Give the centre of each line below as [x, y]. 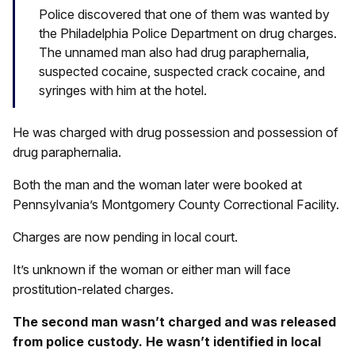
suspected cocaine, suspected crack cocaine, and [182, 71]
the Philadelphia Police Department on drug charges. [188, 33]
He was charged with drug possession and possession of [176, 133]
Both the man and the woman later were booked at [157, 185]
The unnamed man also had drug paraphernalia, [174, 52]
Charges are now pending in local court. [125, 237]
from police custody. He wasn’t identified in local [167, 342]
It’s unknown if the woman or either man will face [152, 270]
